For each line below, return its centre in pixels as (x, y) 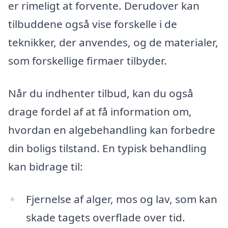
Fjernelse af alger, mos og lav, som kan (121, 199)
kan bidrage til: (46, 167)
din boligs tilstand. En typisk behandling (107, 148)
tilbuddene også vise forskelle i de (93, 24)
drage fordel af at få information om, (100, 112)
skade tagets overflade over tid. (105, 217)
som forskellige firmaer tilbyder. (88, 61)
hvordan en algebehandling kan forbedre (112, 130)
